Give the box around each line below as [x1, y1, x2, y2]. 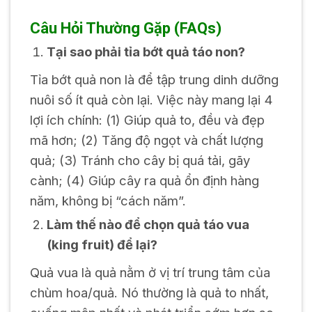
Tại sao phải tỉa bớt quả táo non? [46, 43, 245, 59]
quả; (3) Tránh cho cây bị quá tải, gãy [29, 153, 250, 168]
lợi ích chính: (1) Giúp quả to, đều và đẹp [29, 112, 265, 127]
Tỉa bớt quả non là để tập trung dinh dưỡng [29, 72, 279, 87]
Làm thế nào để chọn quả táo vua [46, 217, 249, 232]
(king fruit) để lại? [46, 237, 157, 252]
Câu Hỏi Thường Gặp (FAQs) [29, 19, 221, 37]
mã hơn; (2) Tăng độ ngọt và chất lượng [29, 132, 263, 148]
